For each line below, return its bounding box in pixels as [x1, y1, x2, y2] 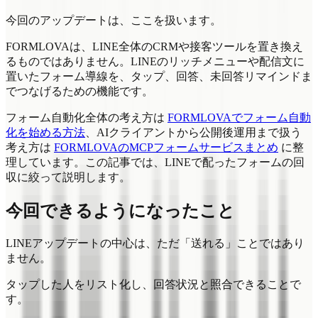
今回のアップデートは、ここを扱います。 [6, 13, 221, 26]
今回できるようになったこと [6, 201, 235, 220]
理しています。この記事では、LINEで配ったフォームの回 [6, 155, 305, 168]
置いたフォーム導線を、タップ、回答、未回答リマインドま [6, 70, 312, 82]
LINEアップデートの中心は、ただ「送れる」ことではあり [6, 236, 305, 249]
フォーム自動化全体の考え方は [6, 111, 168, 124]
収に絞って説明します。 [6, 170, 131, 183]
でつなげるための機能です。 [6, 84, 153, 97]
